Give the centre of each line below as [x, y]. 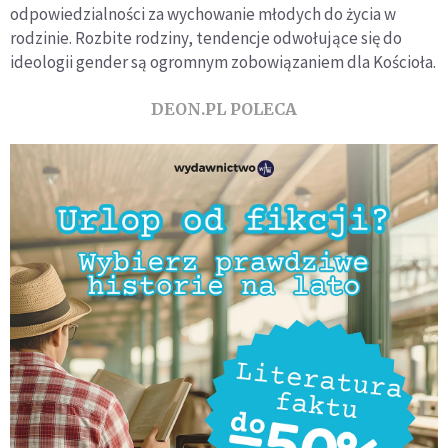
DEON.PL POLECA [224, 108]
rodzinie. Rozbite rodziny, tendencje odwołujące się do [206, 37]
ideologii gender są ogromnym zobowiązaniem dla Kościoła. [223, 61]
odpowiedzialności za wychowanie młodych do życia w [203, 13]
